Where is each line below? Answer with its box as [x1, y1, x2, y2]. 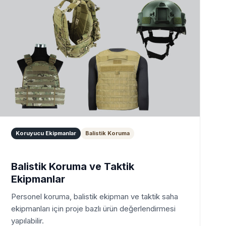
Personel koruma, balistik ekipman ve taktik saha [11, 192, 178, 202]
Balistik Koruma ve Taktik [11, 160, 134, 173]
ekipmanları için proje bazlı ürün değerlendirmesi [11, 204, 176, 214]
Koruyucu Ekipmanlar [16, 130, 76, 137]
